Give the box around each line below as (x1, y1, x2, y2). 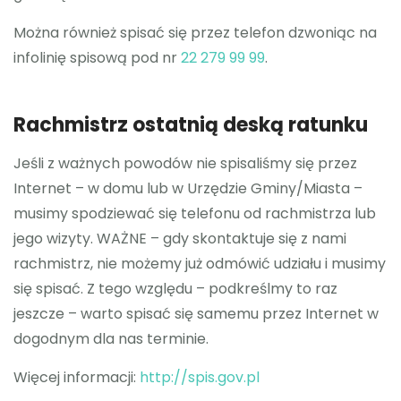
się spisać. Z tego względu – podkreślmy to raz (13, 278, 337, 299)
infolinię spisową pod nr (13, 47, 181, 68)
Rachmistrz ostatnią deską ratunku (13, 110, 368, 139)
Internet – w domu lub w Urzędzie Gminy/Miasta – (13, 178, 363, 199)
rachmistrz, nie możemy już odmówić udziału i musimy (13, 253, 386, 274)
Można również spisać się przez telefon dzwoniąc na (13, 21, 377, 43)
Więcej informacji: (13, 367, 140, 388)
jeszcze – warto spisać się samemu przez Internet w (13, 303, 379, 324)
